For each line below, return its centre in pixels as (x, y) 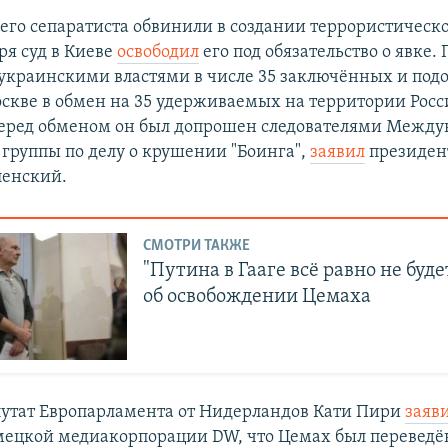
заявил (338, 153)
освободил (158, 53)
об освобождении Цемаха (257, 296)
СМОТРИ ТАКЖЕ (197, 245)
